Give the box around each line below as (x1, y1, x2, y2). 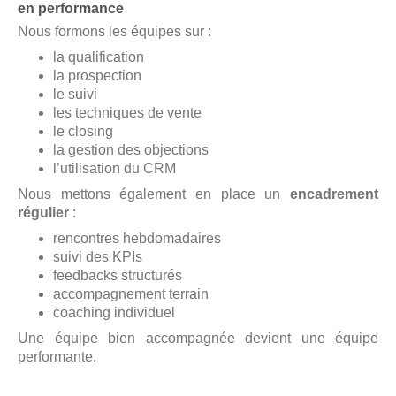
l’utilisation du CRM (53, 161, 176, 177)
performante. (18, 349, 96, 365)
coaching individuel (53, 305, 175, 321)
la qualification (53, 49, 144, 65)
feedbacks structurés (53, 268, 182, 284)
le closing (53, 124, 113, 140)
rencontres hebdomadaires (53, 231, 221, 247)
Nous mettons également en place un (18, 187, 290, 202)
